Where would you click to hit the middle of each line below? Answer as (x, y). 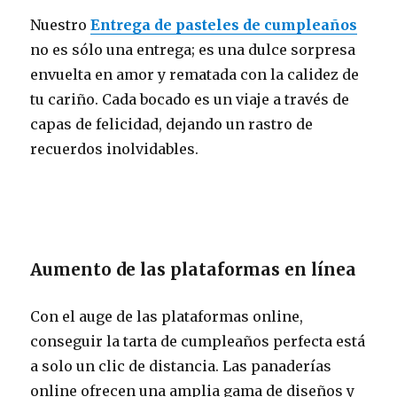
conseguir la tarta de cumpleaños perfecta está (198, 341)
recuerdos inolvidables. (115, 148)
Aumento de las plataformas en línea (194, 269)
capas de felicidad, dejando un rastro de (172, 124)
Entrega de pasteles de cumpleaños (224, 24)
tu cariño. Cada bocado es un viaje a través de (190, 99)
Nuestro (61, 24)
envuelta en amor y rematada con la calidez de (195, 74)
